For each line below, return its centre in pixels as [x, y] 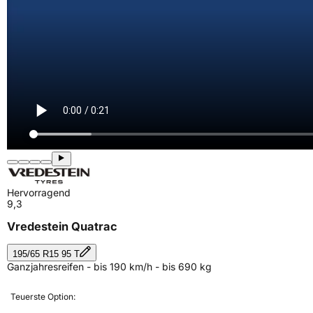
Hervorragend [39, 192]
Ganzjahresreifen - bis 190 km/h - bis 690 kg [109, 266]
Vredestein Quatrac [62, 227]
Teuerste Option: [43, 296]
